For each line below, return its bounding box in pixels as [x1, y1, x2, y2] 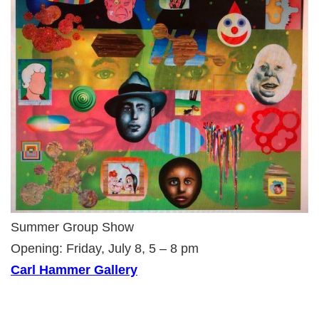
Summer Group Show [11, 219, 134, 234]
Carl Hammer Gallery [11, 262, 137, 277]
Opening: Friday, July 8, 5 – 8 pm [11, 241, 199, 256]
